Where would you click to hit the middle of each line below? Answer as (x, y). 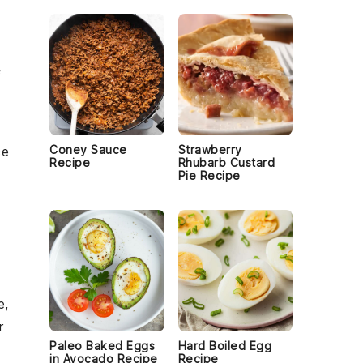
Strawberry (210, 149)
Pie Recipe (209, 175)
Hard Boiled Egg (224, 346)
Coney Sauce (88, 149)
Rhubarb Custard (226, 162)
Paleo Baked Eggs (102, 346)
